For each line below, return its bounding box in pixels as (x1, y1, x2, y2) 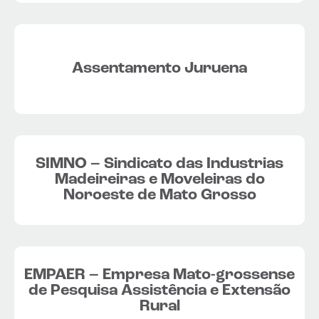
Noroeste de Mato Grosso (63, 187, 256, 204)
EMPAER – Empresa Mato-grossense (24, 266, 295, 283)
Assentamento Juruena (72, 60, 247, 77)
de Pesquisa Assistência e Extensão (28, 282, 291, 299)
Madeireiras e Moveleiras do (54, 171, 265, 188)
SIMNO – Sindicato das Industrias (36, 155, 283, 172)
